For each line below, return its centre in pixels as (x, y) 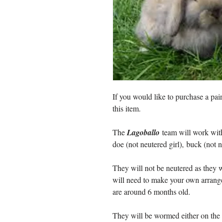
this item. (127, 108)
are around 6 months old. (151, 192)
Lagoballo (144, 132)
